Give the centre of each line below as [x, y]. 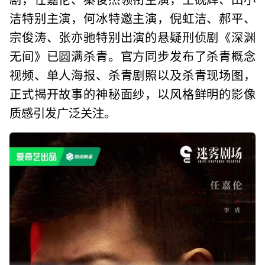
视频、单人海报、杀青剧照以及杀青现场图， [132, 74]
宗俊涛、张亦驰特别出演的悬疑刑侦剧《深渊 [132, 36]
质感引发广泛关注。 [63, 112]
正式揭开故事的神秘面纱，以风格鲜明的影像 [132, 93]
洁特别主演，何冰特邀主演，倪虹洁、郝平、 [132, 17]
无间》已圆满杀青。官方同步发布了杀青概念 [132, 55]
